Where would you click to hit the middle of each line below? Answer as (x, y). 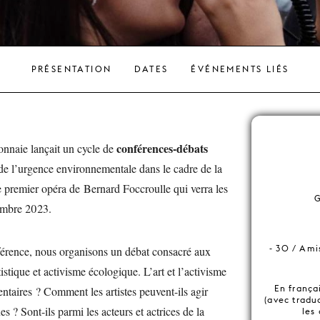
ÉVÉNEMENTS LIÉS (240, 69)
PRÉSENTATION (71, 69)
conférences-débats (162, 148)
